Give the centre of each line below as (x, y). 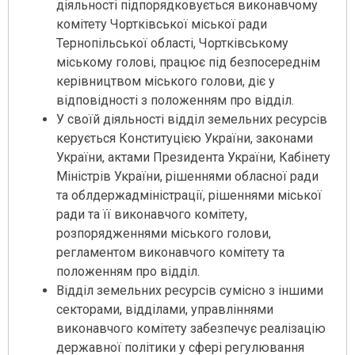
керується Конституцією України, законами (185, 139)
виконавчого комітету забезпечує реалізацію (191, 329)
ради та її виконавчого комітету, (152, 215)
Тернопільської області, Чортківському (172, 44)
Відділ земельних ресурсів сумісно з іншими (190, 291)
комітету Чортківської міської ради (162, 25)
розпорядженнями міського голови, (164, 234)
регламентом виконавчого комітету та (170, 253)
